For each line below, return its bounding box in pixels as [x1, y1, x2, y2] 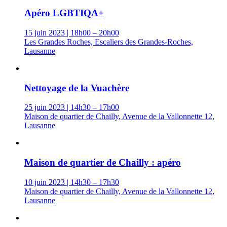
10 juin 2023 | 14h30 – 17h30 [24, 177, 119, 186]
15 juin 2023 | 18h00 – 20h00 [24, 28, 119, 37]
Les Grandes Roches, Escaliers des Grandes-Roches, [24, 37, 193, 46]
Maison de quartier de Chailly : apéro [24, 157, 181, 168]
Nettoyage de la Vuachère [24, 82, 129, 93]
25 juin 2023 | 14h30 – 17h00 [24, 103, 119, 112]
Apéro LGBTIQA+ [24, 8, 104, 19]
